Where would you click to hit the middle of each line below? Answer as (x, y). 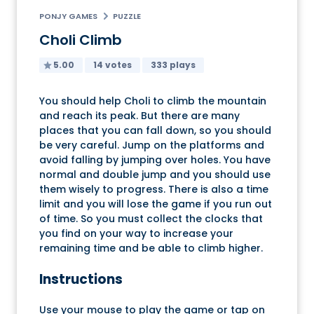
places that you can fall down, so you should (155, 131)
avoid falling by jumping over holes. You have (155, 160)
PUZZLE (127, 16)
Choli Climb (81, 40)
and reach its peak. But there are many (139, 116)
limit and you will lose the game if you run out (156, 204)
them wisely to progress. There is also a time (154, 190)
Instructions (81, 279)
